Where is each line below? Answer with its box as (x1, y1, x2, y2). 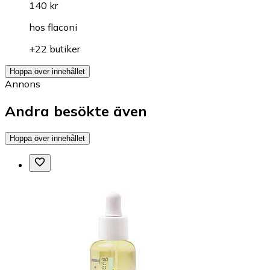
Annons (5, 77, 40, 90)
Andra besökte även (5, 101, 147, 120)
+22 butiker (29, 42, 80, 55)
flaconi (48, 20, 77, 33)
